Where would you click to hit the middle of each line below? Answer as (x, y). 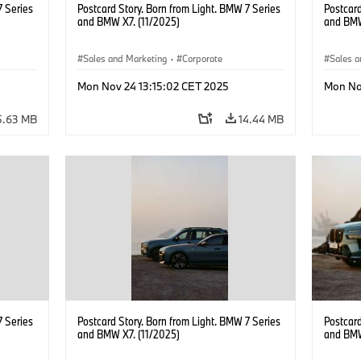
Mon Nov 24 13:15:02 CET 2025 (153, 86)
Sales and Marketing (125, 58)
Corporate (202, 58)
